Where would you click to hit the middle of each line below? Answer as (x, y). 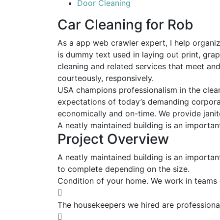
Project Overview (113, 139)
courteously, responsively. (106, 78)
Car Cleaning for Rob (125, 25)
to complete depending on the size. (124, 169)
